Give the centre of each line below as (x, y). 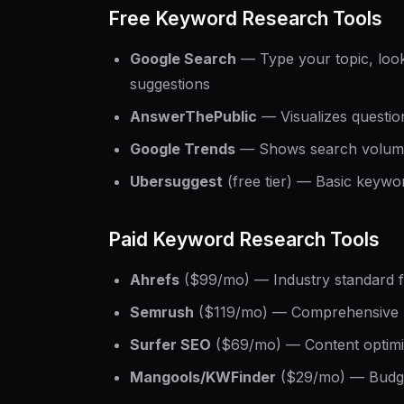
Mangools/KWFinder (203, 377)
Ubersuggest (176, 181)
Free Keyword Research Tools (245, 18)
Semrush (162, 312)
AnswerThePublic (193, 116)
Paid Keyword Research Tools (244, 239)
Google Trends (183, 149)
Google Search (183, 59)
